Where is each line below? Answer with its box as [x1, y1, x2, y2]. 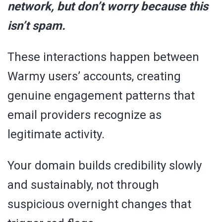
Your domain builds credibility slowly [7, 158, 202, 172]
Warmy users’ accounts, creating [7, 69, 181, 83]
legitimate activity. [7, 127, 105, 141]
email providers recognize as [7, 108, 162, 122]
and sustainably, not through [7, 177, 159, 192]
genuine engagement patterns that [7, 88, 195, 103]
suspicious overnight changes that [7, 197, 191, 211]
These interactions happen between [7, 50, 199, 64]
